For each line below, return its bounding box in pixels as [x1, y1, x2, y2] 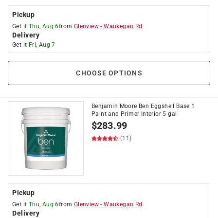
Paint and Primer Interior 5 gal [91, 110, 177, 117]
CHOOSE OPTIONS [76, 69, 142, 77]
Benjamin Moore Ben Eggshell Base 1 [91, 103, 195, 109]
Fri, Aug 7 [28, 41, 55, 48]
